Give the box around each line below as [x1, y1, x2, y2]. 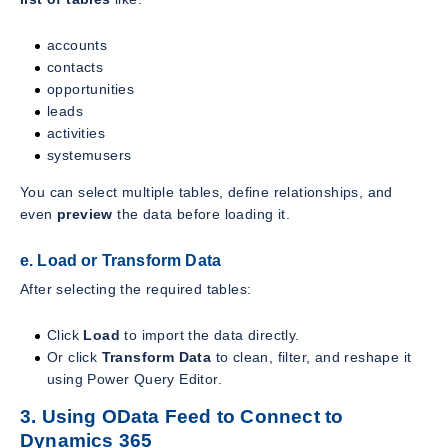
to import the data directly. [120, 326, 300, 343]
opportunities [47, 80, 135, 97]
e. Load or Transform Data [20, 251, 221, 269]
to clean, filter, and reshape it [211, 348, 412, 365]
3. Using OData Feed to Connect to [20, 405, 344, 427]
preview [57, 205, 113, 222]
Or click [47, 348, 102, 365]
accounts [47, 36, 108, 53]
